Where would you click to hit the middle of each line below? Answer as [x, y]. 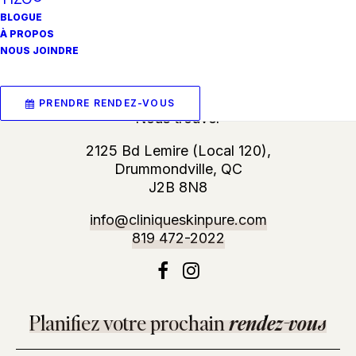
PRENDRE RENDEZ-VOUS [107, 103]
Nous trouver [178, 118]
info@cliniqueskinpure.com [178, 220]
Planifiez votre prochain [129, 323]
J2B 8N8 [178, 187]
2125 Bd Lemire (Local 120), [178, 151]
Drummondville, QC [178, 169]
